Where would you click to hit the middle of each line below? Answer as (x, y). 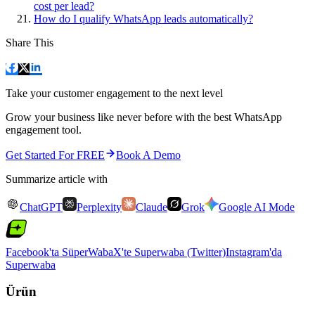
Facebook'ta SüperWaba (59, 252)
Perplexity (99, 207)
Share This (30, 42)
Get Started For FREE (55, 155)
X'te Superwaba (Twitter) (169, 252)
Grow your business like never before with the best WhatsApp (144, 117)
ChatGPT (41, 207)
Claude (152, 207)
